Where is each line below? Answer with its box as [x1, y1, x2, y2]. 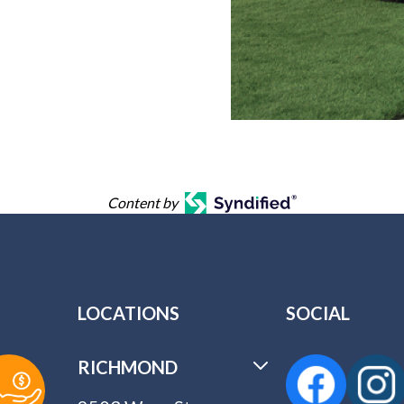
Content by [106, 194, 178, 211]
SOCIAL [286, 302, 351, 324]
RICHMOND [78, 356, 179, 378]
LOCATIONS [78, 302, 180, 324]
